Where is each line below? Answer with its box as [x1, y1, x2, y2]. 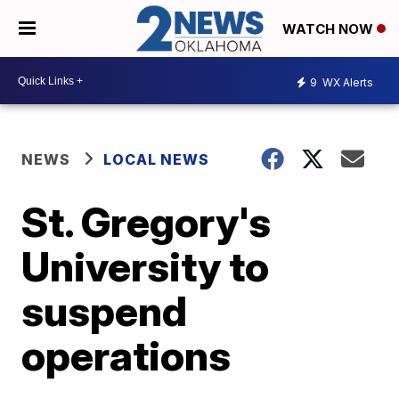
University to [21, 241, 270, 292]
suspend [21, 286, 188, 337]
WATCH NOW [282, 20, 377, 38]
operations [21, 330, 232, 381]
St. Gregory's [21, 197, 272, 248]
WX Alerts [320, 75, 373, 89]
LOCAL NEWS [103, 151, 210, 169]
